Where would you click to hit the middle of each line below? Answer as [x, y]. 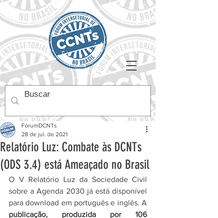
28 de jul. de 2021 [45, 134]
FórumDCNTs [39, 126]
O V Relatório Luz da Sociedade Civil [78, 179]
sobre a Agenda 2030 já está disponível [78, 191]
